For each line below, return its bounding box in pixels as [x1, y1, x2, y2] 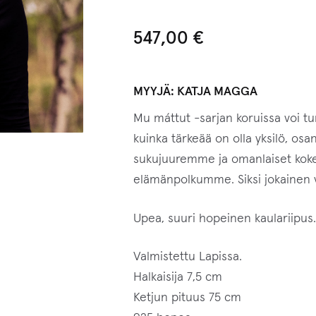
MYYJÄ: [133, 85, 177, 98]
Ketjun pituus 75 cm [133, 291, 241, 305]
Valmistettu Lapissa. [133, 250, 242, 264]
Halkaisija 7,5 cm [133, 271, 222, 284]
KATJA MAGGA [176, 85, 257, 98]
